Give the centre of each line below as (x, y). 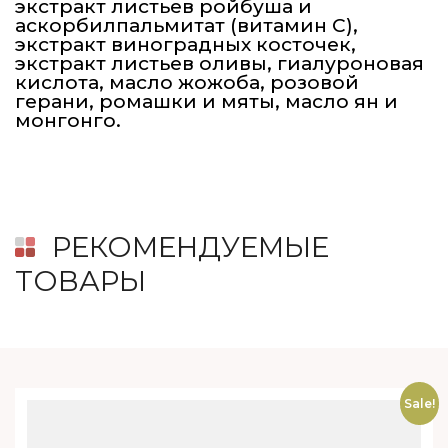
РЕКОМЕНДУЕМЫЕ (190, 247)
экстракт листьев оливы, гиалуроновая (219, 64)
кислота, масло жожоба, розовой (187, 83)
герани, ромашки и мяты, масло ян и (206, 102)
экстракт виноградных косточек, (185, 45)
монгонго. (68, 121)
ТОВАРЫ (80, 281)
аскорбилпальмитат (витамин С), (186, 26)
